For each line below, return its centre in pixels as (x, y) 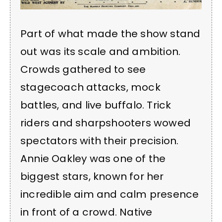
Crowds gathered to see (83, 69)
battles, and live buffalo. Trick (96, 105)
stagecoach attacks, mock (90, 87)
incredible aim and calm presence (110, 194)
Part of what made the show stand (111, 34)
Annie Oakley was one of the (93, 159)
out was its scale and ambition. (101, 52)
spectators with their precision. (100, 141)
